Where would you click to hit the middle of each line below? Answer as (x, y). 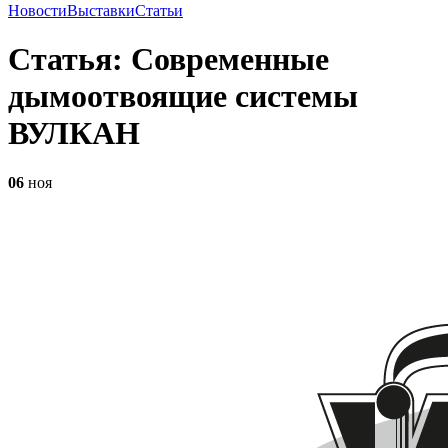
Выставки (101, 10)
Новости (37, 10)
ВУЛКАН (74, 133)
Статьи (159, 10)
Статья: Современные (168, 59)
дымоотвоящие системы (183, 96)
